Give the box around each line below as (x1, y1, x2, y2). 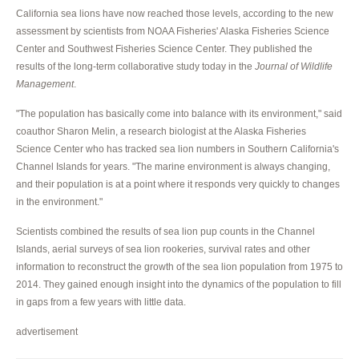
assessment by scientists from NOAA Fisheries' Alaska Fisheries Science (16, 25, 329, 37)
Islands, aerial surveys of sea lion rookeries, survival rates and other (16, 243, 310, 255)
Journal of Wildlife (255, 60, 333, 72)
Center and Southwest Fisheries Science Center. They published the (16, 42, 313, 54)
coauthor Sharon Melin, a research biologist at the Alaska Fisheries (16, 125, 306, 137)
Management (16, 78, 74, 90)
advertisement (16, 325, 78, 337)
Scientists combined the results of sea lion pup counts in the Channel (16, 225, 315, 237)
